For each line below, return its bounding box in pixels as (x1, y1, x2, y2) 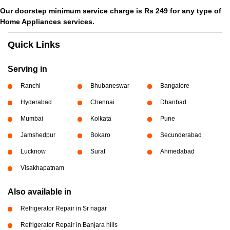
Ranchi (21, 82, 41, 89)
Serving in (8, 65, 47, 73)
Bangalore (160, 82, 189, 89)
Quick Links (8, 40, 60, 50)
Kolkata (90, 115, 111, 122)
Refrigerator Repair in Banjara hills (21, 221, 118, 228)
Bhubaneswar (90, 82, 129, 89)
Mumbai (21, 115, 43, 122)
